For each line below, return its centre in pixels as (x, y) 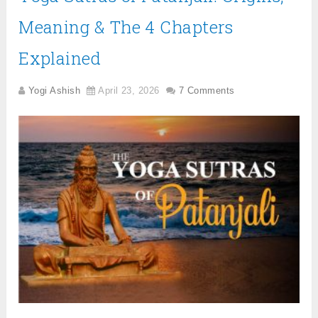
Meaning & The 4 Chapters (126, 27)
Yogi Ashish (54, 90)
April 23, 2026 (129, 90)
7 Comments (207, 90)
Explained (60, 58)
